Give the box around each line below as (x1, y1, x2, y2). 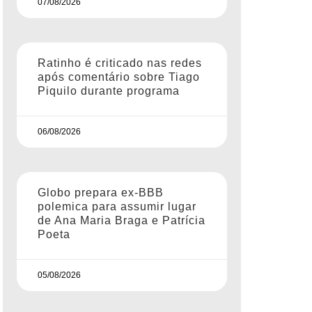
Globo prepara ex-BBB (38, 186, 164, 198)
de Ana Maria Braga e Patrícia (38, 214, 205, 226)
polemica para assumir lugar (38, 200, 196, 212)
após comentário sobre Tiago (38, 70, 200, 83)
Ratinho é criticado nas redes (38, 56, 202, 69)
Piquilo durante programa (38, 84, 180, 97)
